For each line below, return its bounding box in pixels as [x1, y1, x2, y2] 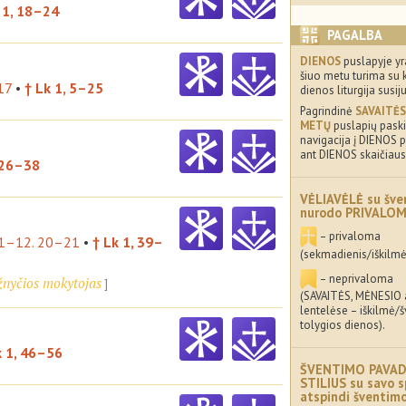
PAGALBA [327, 25, 382, 43]
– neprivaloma [317, 270, 394, 286]
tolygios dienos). [300, 317, 385, 333]
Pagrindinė [300, 103, 355, 120]
